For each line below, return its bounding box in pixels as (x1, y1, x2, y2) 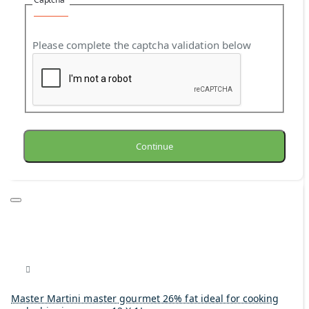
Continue (136, 140, 173, 153)
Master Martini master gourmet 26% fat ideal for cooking (11, 292, 279, 306)
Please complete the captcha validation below (32, 37, 252, 52)
